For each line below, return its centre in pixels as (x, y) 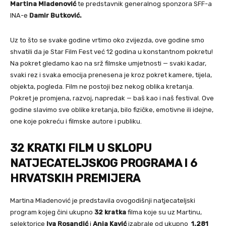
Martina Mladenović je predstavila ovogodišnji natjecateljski (103, 200)
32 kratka (111, 212)
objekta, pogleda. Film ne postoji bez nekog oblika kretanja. (102, 86)
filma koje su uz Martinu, (165, 212)
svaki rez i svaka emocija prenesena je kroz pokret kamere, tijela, (111, 75)
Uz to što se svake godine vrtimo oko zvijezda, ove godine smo (107, 40)
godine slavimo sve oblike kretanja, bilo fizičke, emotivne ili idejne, (112, 109)
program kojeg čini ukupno (52, 212)
